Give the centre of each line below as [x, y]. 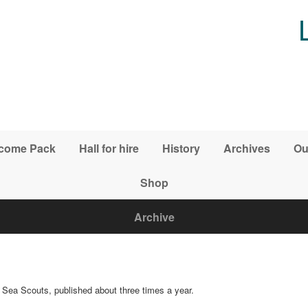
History [181, 148]
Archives [246, 148]
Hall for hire [109, 148]
